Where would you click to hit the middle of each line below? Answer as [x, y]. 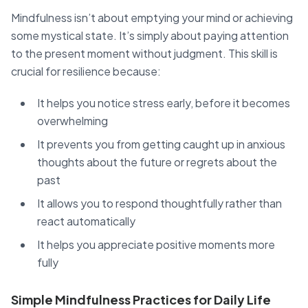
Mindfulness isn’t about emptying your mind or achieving [152, 17]
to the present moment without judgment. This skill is [144, 53]
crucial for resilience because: [86, 71]
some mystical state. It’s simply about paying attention [150, 35]
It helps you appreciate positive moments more [156, 244]
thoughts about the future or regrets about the [157, 162]
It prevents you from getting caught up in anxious [161, 144]
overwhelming [73, 120]
